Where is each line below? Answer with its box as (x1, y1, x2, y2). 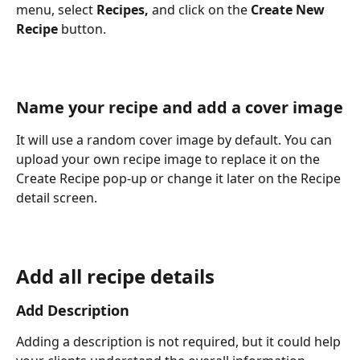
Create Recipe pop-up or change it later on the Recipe (16, 170, 344, 188)
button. (58, 20, 106, 39)
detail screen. (16, 189, 97, 207)
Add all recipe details (16, 263, 215, 290)
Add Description (16, 301, 129, 321)
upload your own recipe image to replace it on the (16, 150, 323, 169)
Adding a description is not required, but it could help (16, 333, 344, 351)
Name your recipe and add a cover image (16, 96, 343, 119)
